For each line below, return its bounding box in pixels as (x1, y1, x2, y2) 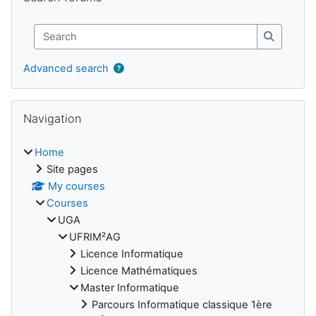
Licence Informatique (80, 248, 183, 261)
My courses (48, 180, 106, 193)
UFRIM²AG (69, 231, 121, 244)
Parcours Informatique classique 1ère (92, 298, 272, 312)
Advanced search (23, 61, 109, 75)
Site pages (47, 163, 98, 176)
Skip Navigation (11, 100, 85, 114)
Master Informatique (80, 281, 179, 295)
